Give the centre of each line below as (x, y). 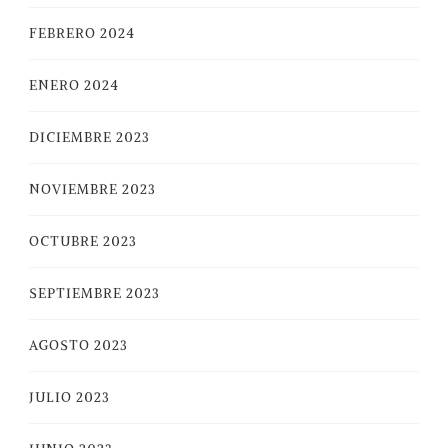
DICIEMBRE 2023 (89, 137)
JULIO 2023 (69, 397)
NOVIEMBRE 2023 (92, 189)
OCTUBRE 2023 (83, 241)
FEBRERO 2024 (82, 33)
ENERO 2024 (74, 85)
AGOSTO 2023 (78, 345)
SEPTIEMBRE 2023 (94, 293)
